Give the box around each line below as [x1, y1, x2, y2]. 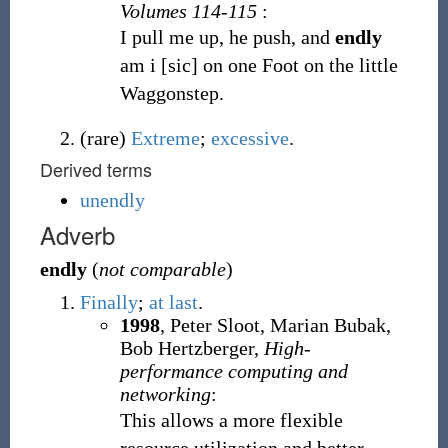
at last [148, 291, 198, 313]
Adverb [39, 217, 115, 252]
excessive [210, 127, 289, 149]
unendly [79, 189, 145, 211]
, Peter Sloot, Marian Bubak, [159, 314, 391, 336]
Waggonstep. [119, 82, 224, 104]
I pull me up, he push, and [119, 26, 335, 48]
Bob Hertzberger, [119, 337, 264, 359]
